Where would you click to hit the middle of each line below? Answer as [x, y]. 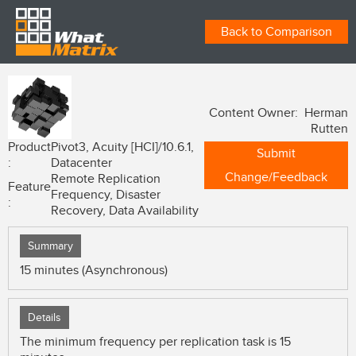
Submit [276, 153]
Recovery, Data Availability [125, 211]
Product [29, 147]
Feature [29, 187]
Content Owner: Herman [279, 113]
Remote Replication [106, 179]
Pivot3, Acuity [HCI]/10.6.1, [122, 147]
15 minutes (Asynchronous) [94, 270]
